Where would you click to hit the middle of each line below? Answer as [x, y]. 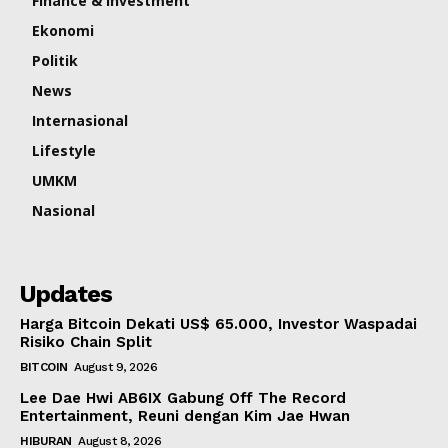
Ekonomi [63, 31]
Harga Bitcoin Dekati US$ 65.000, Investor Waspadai [218, 324]
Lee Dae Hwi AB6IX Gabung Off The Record [183, 398]
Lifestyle [64, 151]
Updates [66, 294]
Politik [55, 61]
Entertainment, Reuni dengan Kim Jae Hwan [185, 416]
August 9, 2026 [115, 367]
